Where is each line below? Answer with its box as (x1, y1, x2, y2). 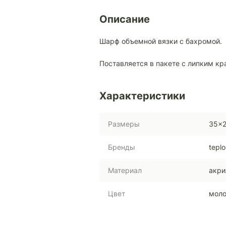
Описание (99, 13, 150, 26)
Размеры (108, 120, 140, 129)
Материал (108, 166, 142, 175)
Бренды (108, 143, 135, 152)
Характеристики (99, 90, 185, 102)
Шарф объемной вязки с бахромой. (99, 37, 222, 46)
